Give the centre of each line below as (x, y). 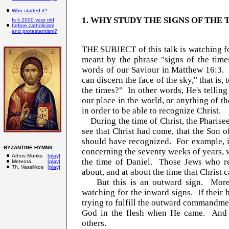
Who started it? (30, 10)
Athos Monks (27, 156)
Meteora (21, 161)
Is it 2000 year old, (34, 20)
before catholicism (33, 25)
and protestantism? (35, 31)
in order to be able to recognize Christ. (151, 111)
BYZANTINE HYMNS (28, 147)
